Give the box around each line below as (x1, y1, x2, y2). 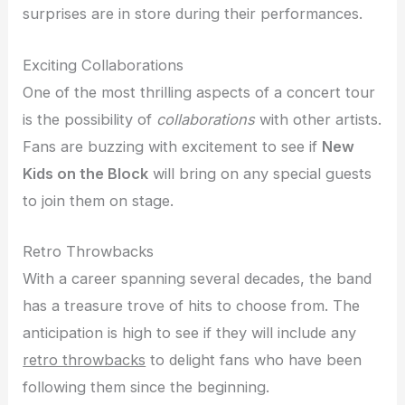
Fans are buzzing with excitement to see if (23, 137, 323, 155)
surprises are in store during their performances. (23, 5, 363, 24)
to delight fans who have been (146, 350, 363, 369)
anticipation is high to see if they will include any (23, 323, 357, 342)
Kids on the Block (23, 164, 149, 183)
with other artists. (255, 109, 382, 128)
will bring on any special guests (148, 164, 372, 183)
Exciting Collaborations (23, 55, 184, 74)
